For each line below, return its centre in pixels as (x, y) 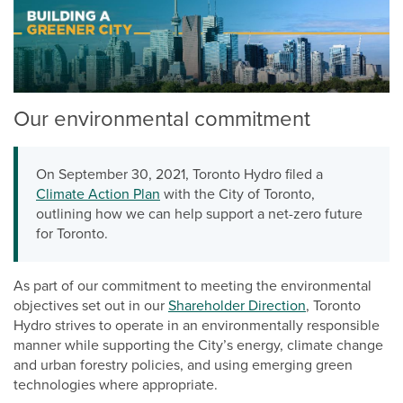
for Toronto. (72, 234)
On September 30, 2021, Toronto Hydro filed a (179, 175)
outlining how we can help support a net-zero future (199, 215)
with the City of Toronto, (237, 195)
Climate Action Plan (98, 195)
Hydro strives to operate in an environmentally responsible (197, 326)
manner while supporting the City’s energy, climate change (198, 346)
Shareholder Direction (237, 306)
